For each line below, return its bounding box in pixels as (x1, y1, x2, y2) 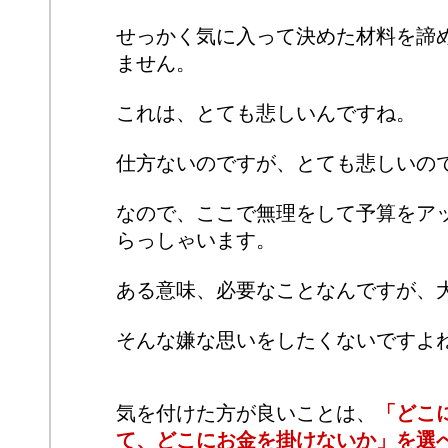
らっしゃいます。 (116, 229, 276, 251)
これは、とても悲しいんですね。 (116, 102, 416, 124)
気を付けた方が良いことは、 (116, 402, 376, 424)
